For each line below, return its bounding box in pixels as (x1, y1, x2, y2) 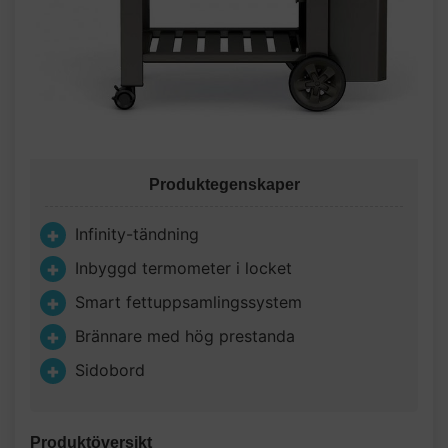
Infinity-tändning (75, 224, 199, 244)
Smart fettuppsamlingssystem (75, 292, 302, 312)
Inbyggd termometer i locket (75, 258, 292, 278)
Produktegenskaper (148, 176, 300, 193)
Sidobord (75, 360, 145, 380)
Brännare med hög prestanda (75, 326, 295, 346)
